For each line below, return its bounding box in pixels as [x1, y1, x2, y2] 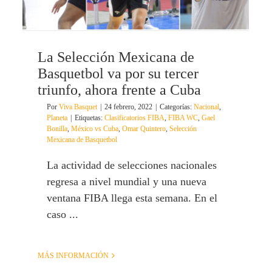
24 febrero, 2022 [104, 103, 152, 112]
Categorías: [160, 103, 194, 112]
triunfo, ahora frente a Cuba [38, 82, 201, 98]
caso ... [47, 208, 78, 221]
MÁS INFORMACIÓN [38, 251, 109, 260]
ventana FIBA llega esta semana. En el [47, 192, 217, 205]
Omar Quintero [122, 124, 166, 134]
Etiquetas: [75, 114, 104, 123]
